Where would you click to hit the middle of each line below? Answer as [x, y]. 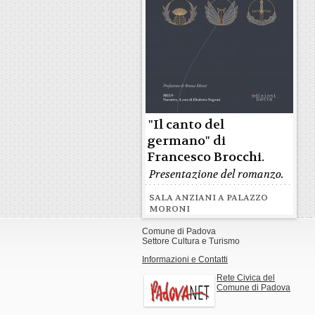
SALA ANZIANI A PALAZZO [208, 198]
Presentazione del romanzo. [216, 174]
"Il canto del [186, 125]
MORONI [169, 209]
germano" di [186, 141]
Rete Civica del [246, 278]
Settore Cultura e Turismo [191, 241]
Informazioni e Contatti [185, 259]
